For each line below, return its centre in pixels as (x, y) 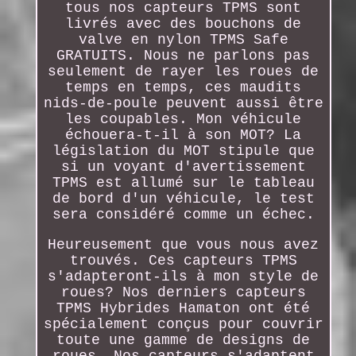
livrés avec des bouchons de (184, 23)
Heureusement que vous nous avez (184, 244)
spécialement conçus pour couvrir (183, 324)
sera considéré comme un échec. (183, 214)
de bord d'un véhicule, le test (183, 198)
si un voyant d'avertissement (183, 166)
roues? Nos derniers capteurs (183, 292)
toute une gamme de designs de (184, 340)
